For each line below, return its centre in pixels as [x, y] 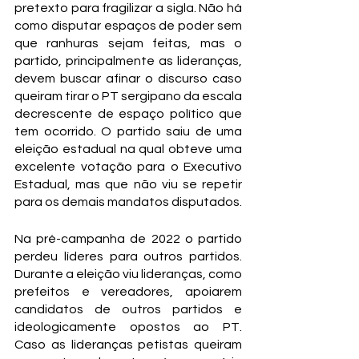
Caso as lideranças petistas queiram [128, 345]
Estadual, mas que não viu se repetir [128, 184]
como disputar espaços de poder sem [128, 26]
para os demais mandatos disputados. [128, 202]
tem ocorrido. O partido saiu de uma [128, 131]
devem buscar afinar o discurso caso [128, 79]
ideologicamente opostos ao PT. [128, 327]
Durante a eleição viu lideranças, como [128, 274]
